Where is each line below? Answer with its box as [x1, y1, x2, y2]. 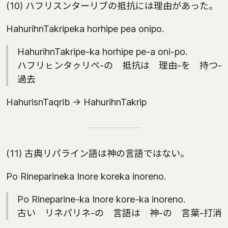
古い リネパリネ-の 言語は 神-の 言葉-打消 [17, 208, 222, 218]
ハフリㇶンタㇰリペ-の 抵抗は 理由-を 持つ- [17, 60, 222, 71]
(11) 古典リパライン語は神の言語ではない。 [6, 148, 189, 159]
